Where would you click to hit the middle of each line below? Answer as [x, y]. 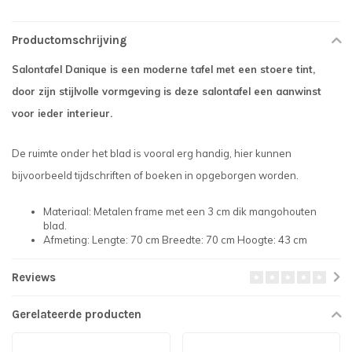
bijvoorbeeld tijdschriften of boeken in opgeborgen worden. [155, 176]
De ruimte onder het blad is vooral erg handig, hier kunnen [152, 154]
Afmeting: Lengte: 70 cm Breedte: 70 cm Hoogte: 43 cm [175, 240]
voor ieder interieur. [62, 113]
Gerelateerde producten [77, 315]
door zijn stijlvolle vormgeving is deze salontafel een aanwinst [167, 91]
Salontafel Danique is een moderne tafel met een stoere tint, [163, 69]
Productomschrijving [69, 40]
